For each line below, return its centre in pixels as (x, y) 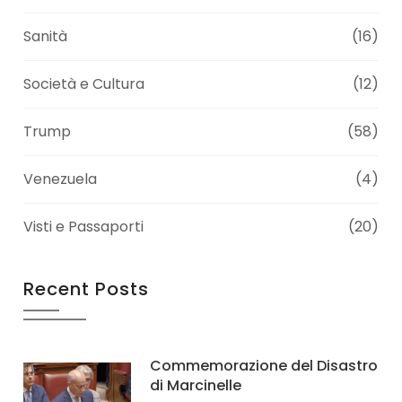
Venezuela (61, 179)
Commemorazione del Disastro (264, 366)
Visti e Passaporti (84, 227)
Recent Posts (87, 289)
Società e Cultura (84, 84)
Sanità (46, 37)
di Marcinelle (196, 386)
